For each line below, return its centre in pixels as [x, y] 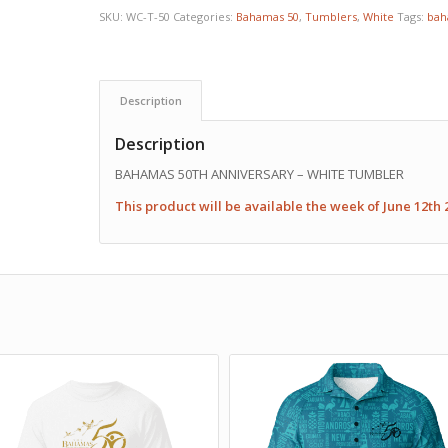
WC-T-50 [147, 17]
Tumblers [330, 17]
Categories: [204, 17]
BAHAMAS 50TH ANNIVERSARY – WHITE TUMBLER [259, 174]
